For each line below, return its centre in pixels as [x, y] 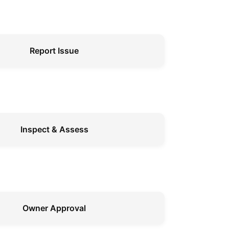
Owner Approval [54, 208]
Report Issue [54, 50]
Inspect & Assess [54, 129]
